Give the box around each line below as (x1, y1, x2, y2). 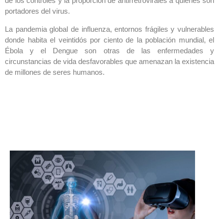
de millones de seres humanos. (5, 67, 105, 76)
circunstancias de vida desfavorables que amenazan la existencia (5, 57, 214, 66)
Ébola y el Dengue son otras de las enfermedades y (5, 46, 214, 55)
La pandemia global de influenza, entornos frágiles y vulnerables (5, 24, 214, 33)
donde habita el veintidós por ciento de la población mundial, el (5, 35, 214, 44)
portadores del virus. (5, 7, 70, 16)
